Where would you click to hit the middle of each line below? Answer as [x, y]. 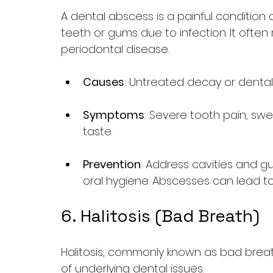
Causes [104, 82]
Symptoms [114, 115]
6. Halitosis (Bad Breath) [160, 216]
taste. [97, 131]
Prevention [112, 164]
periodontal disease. [115, 49]
